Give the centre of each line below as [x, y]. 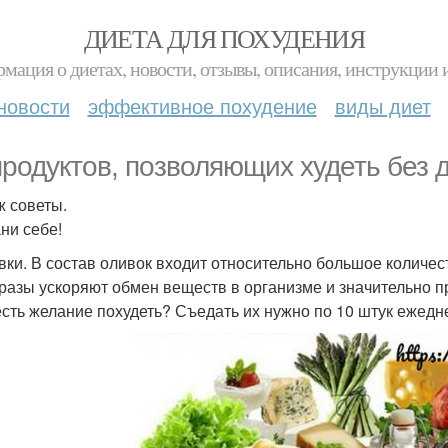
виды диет [382, 105]
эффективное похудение [202, 105]
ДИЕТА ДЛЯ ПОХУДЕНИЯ [224, 38]
